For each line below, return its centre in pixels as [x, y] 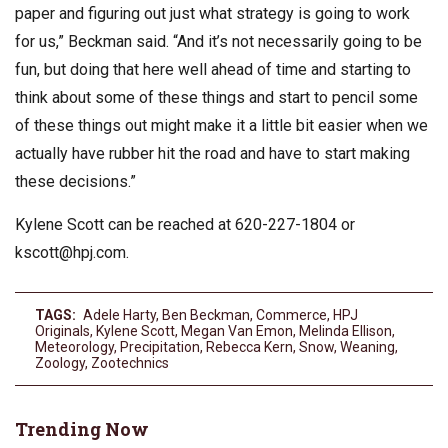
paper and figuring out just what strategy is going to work [212, 13]
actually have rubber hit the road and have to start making [212, 153]
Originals [62, 330]
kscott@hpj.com [70, 252]
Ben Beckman [206, 314]
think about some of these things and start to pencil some [216, 97]
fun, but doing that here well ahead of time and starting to [213, 69]
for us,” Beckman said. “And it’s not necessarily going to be [218, 41]
